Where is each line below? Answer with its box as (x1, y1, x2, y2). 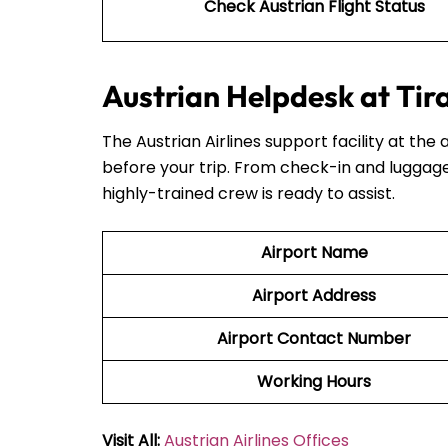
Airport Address (252, 283, 376, 307)
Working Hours (257, 369, 371, 393)
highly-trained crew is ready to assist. (102, 181, 399, 205)
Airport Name (260, 240, 368, 264)
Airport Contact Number (217, 326, 411, 350)
